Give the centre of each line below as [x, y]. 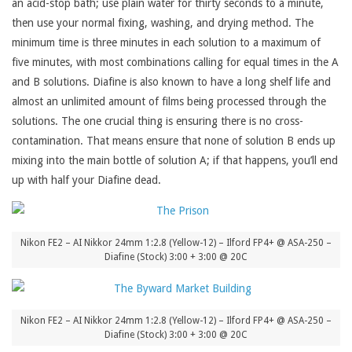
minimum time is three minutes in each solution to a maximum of [166, 43]
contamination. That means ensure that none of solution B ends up [174, 141]
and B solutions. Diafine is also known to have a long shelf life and [171, 82]
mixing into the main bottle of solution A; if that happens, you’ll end [175, 161]
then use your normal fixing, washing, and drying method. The [163, 23]
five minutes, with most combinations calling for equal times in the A [175, 62]
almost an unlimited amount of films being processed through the [169, 102]
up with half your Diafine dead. [86, 180]
